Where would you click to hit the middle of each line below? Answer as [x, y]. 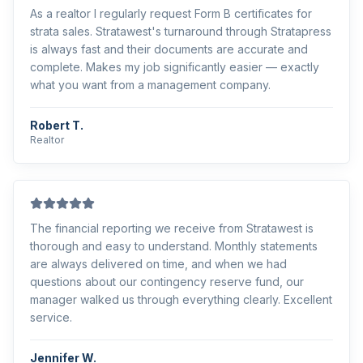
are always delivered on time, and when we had [158, 264]
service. [51, 317]
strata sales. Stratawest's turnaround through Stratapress [181, 31]
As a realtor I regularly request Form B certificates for [171, 13]
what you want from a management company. [150, 85]
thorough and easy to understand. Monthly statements [174, 246]
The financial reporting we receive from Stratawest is [172, 228]
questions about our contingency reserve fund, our [167, 282]
